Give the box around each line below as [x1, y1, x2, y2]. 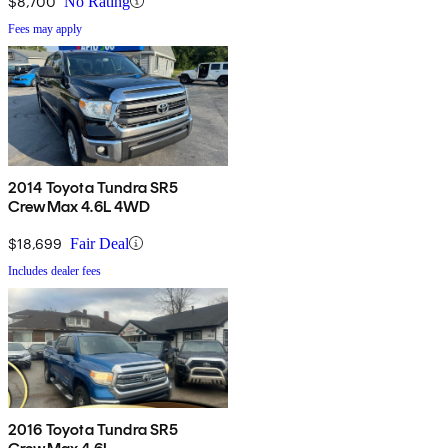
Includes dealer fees [8, 263, 101, 278]
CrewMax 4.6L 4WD [8, 196, 151, 216]
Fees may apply [8, 21, 82, 36]
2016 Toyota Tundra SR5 [8, 419, 179, 439]
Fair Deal [70, 234, 129, 252]
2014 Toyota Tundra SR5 [8, 177, 179, 197]
